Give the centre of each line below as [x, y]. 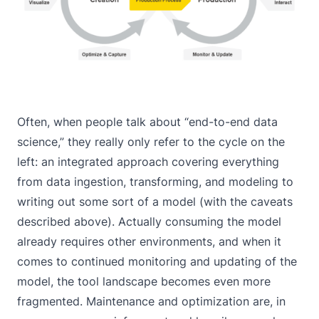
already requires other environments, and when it [149, 242]
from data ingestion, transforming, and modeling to [155, 182]
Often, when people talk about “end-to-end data [147, 122]
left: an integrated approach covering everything [148, 162]
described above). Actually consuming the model [149, 222]
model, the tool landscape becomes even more [144, 282]
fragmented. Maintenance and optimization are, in [151, 302]
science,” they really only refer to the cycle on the [151, 142]
